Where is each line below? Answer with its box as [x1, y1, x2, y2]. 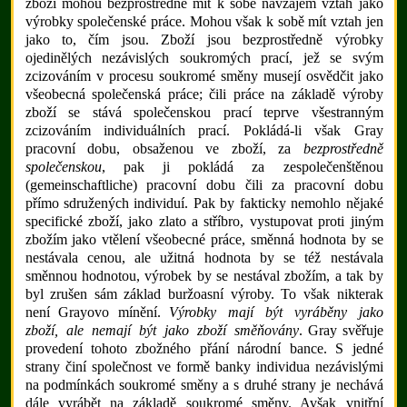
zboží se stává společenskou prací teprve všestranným [25, 104, 383, 121]
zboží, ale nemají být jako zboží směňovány [25, 323, 299, 339]
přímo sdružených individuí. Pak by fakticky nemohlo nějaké [25, 195, 383, 212]
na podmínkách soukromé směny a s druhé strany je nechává [25, 377, 383, 393]
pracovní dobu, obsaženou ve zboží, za [25, 141, 303, 157]
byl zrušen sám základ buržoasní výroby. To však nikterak [25, 286, 383, 303]
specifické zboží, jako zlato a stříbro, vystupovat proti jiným [25, 213, 383, 230]
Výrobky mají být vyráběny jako [169, 304, 383, 321]
